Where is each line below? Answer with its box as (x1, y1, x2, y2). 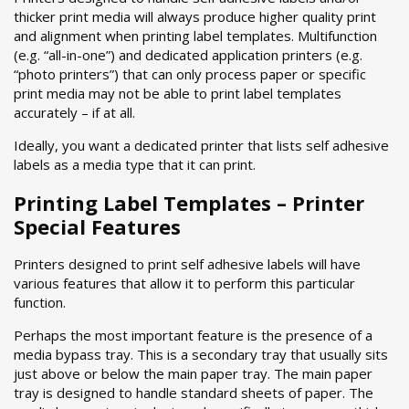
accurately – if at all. (14, 102, 135, 121)
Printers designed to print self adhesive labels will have (14, 255, 361, 273)
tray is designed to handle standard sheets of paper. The (14, 383, 373, 402)
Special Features (14, 212, 181, 240)
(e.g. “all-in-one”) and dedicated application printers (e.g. (14, 45, 362, 64)
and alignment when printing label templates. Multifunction (14, 26, 377, 45)
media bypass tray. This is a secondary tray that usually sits (14, 345, 388, 363)
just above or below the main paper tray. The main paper (14, 364, 372, 383)
